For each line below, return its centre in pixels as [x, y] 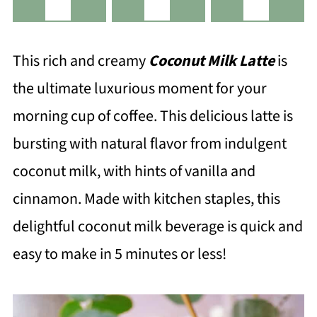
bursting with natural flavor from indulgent [149, 144]
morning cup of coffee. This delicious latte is [152, 116]
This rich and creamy [80, 61]
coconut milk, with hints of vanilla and [134, 172]
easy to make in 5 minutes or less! [119, 254]
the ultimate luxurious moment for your [139, 89]
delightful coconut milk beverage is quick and [157, 227]
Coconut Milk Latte [213, 61]
